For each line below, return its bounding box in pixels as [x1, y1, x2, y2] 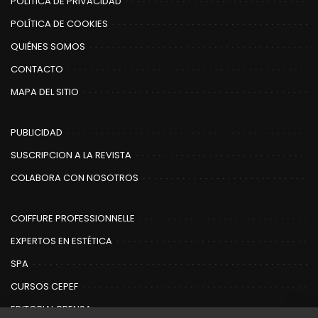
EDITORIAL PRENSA [11, 302, 92, 317]
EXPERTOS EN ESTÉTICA [11, 234, 112, 248]
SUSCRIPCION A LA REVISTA [11, 148, 131, 163]
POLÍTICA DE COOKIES [11, 17, 108, 31]
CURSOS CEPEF [11, 280, 78, 294]
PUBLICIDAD [11, 126, 62, 140]
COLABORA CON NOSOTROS [11, 171, 138, 185]
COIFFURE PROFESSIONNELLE [11, 212, 135, 226]
